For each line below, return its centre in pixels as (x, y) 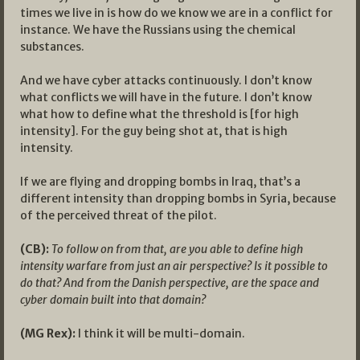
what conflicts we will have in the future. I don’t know (166, 97)
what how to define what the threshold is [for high (160, 114)
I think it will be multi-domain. (160, 333)
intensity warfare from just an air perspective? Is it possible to (174, 266)
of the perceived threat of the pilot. (119, 215)
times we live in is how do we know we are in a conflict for (176, 12)
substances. (52, 46)
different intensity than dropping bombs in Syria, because (178, 198)
